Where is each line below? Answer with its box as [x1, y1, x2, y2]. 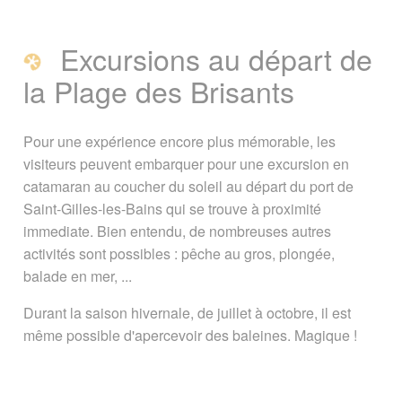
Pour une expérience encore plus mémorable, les [22, 131, 336, 153]
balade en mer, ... [22, 266, 132, 287]
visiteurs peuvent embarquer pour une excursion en [22, 153, 349, 175]
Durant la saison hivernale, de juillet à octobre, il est [22, 302, 351, 324]
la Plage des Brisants [22, 69, 294, 111]
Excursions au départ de [51, 37, 372, 79]
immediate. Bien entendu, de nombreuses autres [22, 221, 331, 242]
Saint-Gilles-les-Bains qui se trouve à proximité [22, 198, 321, 220]
